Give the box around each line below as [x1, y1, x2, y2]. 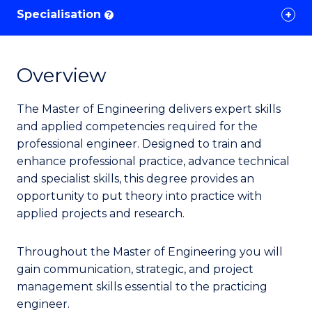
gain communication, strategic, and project [17, 263, 253, 276]
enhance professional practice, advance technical [17, 155, 290, 169]
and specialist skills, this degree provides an [17, 172, 254, 186]
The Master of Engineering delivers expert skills [17, 102, 281, 116]
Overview [17, 63, 107, 88]
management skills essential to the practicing [17, 280, 267, 294]
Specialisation [17, 8, 104, 22]
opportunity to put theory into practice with [17, 189, 262, 203]
